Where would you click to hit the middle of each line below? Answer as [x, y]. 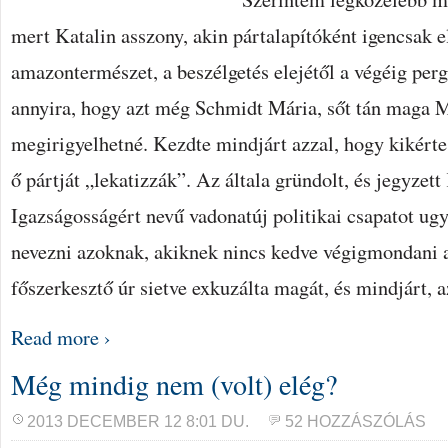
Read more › [61, 337]
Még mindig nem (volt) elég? [174, 384]
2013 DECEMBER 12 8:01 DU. [138, 421]
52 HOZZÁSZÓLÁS [355, 421]
